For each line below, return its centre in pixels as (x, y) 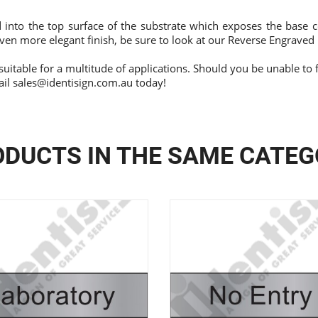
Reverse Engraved (271, 40)
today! (149, 83)
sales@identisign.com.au (73, 83)
